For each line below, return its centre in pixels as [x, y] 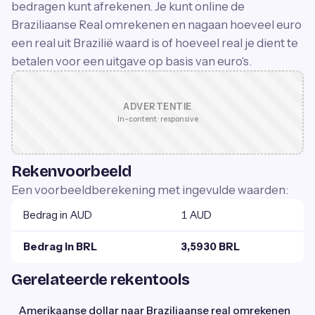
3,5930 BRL [210, 246]
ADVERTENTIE [157, 107]
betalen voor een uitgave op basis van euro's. [131, 61]
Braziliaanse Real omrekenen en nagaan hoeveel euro [156, 25]
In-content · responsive [157, 119]
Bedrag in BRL [60, 246]
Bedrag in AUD [58, 215]
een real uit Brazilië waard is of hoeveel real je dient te [155, 43]
